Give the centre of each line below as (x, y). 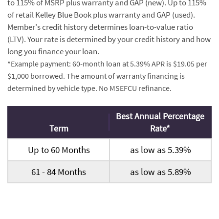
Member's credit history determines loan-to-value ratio (100, 27)
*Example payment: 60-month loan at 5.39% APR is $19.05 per (107, 63)
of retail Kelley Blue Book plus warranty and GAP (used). (101, 14)
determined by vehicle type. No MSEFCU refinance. (89, 88)
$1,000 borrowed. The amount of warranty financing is (96, 76)
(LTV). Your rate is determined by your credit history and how (109, 39)
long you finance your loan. (53, 51)
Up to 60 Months (59, 149)
